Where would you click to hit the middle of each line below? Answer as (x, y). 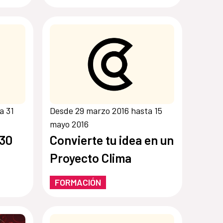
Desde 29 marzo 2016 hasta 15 (106, 111)
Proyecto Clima (91, 158)
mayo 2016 (69, 124)
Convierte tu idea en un (112, 140)
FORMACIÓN (78, 182)
